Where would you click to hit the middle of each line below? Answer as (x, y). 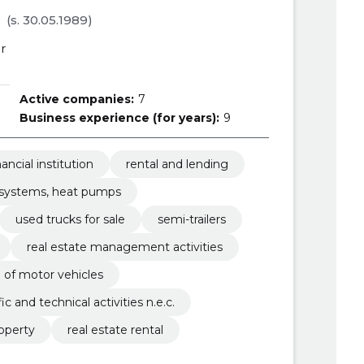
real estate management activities (124, 247)
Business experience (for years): (119, 118)
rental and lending (177, 164)
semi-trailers (191, 219)
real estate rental (115, 330)
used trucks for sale (70, 219)
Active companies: (76, 99)
